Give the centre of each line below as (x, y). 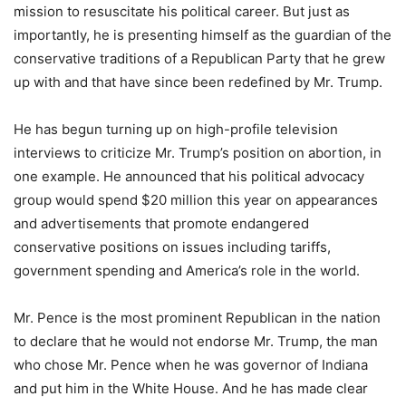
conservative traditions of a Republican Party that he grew (199, 58)
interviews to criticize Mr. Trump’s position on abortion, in (198, 153)
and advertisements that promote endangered (161, 223)
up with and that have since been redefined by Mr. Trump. (198, 82)
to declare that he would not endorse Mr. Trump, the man (196, 341)
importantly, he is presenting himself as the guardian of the (203, 35)
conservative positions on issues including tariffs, (172, 247)
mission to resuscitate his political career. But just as (182, 11)
